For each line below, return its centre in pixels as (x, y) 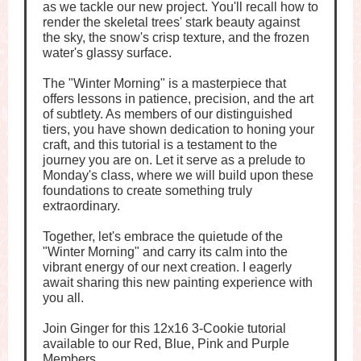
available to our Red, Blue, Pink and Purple (166, 344)
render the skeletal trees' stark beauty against (171, 22)
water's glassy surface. (107, 53)
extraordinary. (81, 206)
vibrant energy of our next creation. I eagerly (167, 267)
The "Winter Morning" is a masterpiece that (164, 83)
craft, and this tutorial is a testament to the (160, 145)
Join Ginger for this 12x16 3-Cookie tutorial (164, 328)
